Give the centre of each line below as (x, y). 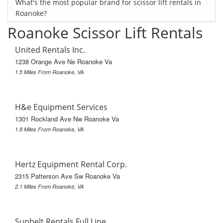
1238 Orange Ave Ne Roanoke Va (63, 62)
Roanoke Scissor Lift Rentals (105, 33)
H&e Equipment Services (61, 107)
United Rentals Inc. (50, 50)
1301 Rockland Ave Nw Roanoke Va (67, 119)
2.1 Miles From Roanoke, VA (49, 187)
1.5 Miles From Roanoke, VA (49, 72)
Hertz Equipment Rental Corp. (71, 165)
